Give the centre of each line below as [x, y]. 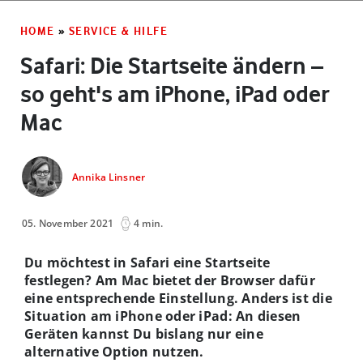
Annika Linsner [109, 177]
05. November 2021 [68, 223]
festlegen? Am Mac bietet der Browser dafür [170, 280]
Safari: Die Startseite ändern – [172, 65]
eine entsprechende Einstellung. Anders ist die [178, 298]
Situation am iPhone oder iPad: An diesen [163, 316]
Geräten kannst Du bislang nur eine [144, 333]
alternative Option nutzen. [114, 351]
